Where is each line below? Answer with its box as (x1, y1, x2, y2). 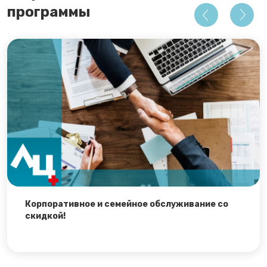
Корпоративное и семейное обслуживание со (25, 199, 228, 210)
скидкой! (25, 211, 66, 222)
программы (7, 4, 91, 21)
